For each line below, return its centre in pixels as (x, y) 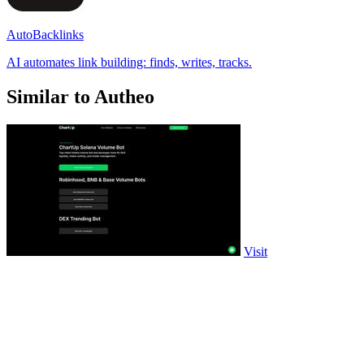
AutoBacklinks (45, 34)
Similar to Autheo (80, 96)
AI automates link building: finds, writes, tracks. (129, 62)
